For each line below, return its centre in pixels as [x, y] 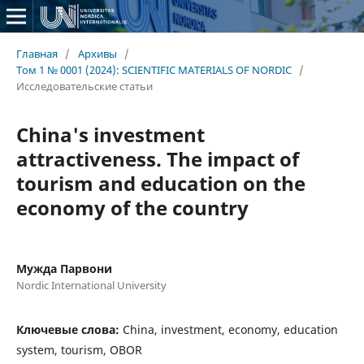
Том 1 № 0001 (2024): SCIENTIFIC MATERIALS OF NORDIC [154, 69]
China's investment [110, 134]
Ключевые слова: [69, 329]
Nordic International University [91, 285]
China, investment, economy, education [230, 329]
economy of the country [132, 207]
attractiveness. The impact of [157, 158]
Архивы [97, 53]
